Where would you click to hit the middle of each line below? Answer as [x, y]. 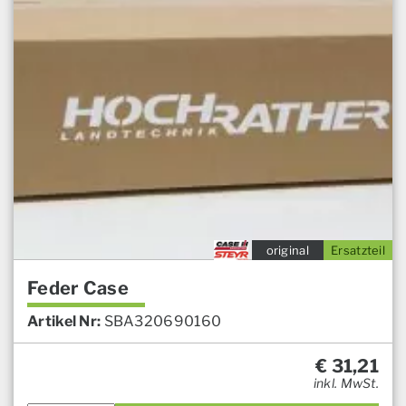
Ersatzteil [358, 251]
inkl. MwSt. [346, 383]
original [287, 251]
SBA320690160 [163, 322]
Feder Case [78, 289]
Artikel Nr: [64, 322]
